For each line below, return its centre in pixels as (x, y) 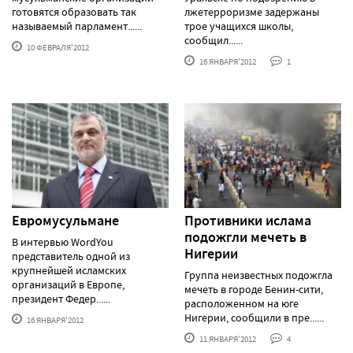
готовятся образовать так (74, 11)
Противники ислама (248, 220)
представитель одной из (71, 256)
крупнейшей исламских (69, 270)
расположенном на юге (242, 303)
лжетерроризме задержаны (252, 11)
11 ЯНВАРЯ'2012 (227, 338)
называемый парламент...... (77, 26)
